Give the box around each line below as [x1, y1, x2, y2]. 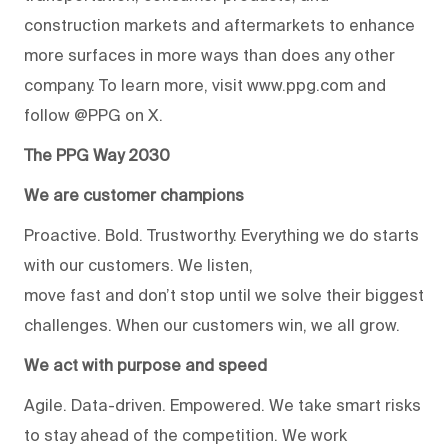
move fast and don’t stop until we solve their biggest [24, 286, 424, 305]
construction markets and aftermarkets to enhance [24, 16, 415, 35]
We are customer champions [24, 186, 244, 205]
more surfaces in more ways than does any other [24, 46, 395, 65]
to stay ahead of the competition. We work [24, 426, 347, 445]
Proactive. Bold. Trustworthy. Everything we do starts [24, 226, 419, 245]
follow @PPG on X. [24, 106, 167, 125]
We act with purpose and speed [24, 356, 267, 375]
